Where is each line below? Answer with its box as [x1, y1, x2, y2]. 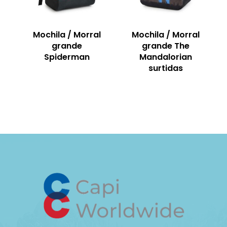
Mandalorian [139, 51, 192, 63]
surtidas [148, 62, 183, 74]
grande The [141, 40, 190, 52]
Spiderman [44, 51, 90, 63]
